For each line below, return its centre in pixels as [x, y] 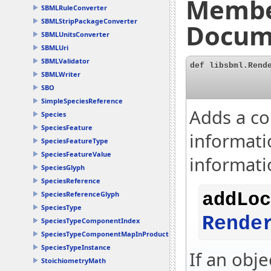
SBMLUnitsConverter [75, 34]
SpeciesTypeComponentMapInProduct [105, 234]
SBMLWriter [61, 74]
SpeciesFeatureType [75, 141]
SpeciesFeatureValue [76, 154]
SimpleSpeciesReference [82, 101]
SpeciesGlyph [63, 167]
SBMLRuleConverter [74, 8]
